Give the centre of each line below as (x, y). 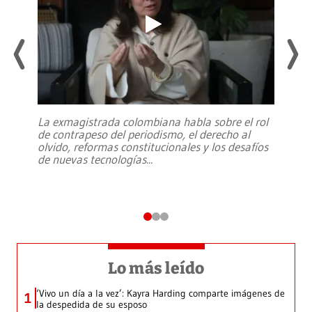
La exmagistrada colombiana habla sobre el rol (153, 122)
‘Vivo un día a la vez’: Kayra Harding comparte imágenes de (161, 293)
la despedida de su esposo (92, 304)
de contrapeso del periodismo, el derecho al (144, 134)
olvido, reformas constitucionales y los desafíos (153, 147)
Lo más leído (156, 268)
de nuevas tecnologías (92, 159)
